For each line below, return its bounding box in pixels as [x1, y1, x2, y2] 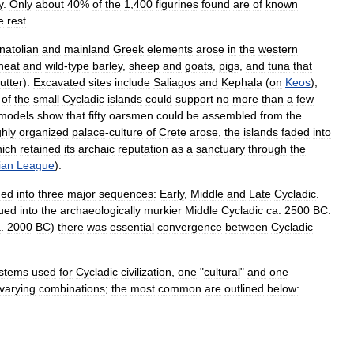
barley [92, 58, 122, 72]
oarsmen [109, 108, 153, 122]
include [115, 75, 150, 88]
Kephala [221, 75, 262, 88]
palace [72, 125, 105, 138]
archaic [78, 141, 115, 155]
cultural [204, 265, 240, 278]
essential [110, 220, 154, 233]
